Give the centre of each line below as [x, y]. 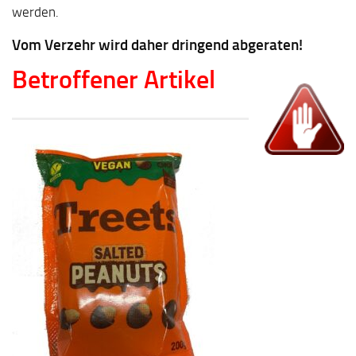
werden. [35, 12]
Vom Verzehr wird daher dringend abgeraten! [157, 45]
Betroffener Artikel [114, 80]
